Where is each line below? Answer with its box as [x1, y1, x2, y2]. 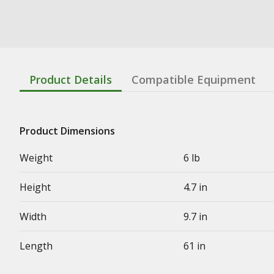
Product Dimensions [20, 124, 115, 138]
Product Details [29, 72, 112, 87]
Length [20, 239, 53, 253]
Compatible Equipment [131, 72, 256, 87]
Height [20, 180, 51, 194]
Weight [20, 150, 53, 165]
